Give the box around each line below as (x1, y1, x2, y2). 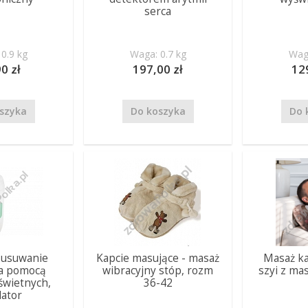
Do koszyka (130, 104, 186, 118)
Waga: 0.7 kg (129, 47, 186, 60)
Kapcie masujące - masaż (96, 251, 220, 265)
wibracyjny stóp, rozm (102, 263, 214, 278)
